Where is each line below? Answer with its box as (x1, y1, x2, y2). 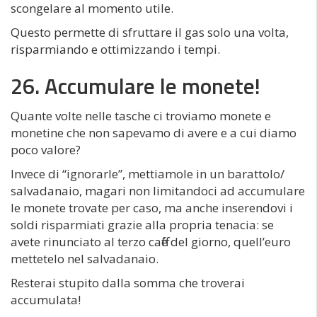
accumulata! (11, 292, 81, 309)
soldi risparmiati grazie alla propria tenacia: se (11, 217, 274, 234)
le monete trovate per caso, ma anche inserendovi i (11, 200, 293, 217)
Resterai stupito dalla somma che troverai (11, 275, 245, 292)
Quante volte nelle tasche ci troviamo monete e (11, 108, 271, 125)
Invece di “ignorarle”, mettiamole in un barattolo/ (11, 166, 284, 183)
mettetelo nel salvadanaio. (11, 250, 158, 267)
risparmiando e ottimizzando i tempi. (11, 41, 220, 58)
